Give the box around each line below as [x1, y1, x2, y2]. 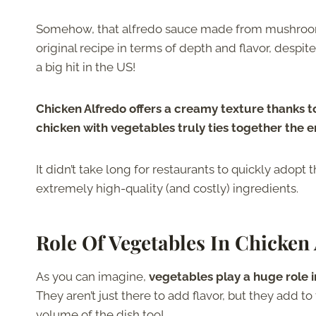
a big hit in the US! [36, 60, 135, 75]
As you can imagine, [36, 269, 149, 284]
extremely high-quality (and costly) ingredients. [36, 181, 298, 196]
